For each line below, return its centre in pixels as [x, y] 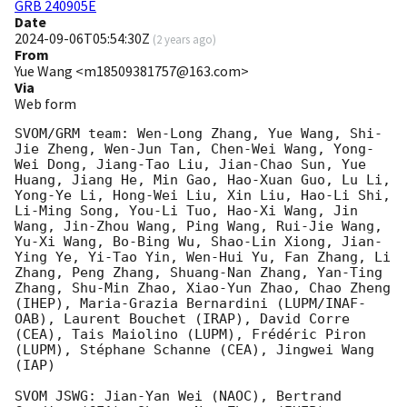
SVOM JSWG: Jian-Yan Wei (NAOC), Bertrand [178, 397]
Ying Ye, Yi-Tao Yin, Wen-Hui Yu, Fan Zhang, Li [203, 258]
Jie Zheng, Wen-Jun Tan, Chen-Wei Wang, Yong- [194, 149]
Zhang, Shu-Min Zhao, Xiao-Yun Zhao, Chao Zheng [203, 288]
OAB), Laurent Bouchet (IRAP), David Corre [182, 319]
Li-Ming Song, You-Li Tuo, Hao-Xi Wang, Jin [186, 211]
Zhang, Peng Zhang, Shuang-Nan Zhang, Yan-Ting [199, 273]
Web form [45, 104]
